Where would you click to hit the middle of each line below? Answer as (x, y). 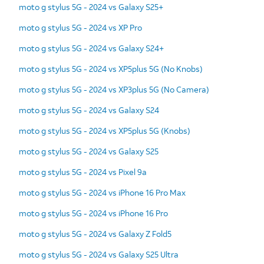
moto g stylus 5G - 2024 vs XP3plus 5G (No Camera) (114, 89)
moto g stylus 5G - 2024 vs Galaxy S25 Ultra (99, 254)
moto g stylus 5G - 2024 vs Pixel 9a (83, 171)
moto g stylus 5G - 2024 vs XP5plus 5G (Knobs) (105, 130)
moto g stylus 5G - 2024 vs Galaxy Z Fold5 (95, 233)
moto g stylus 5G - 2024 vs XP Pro (80, 27)
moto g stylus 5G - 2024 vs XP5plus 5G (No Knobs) (111, 68)
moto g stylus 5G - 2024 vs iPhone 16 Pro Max (102, 192)
